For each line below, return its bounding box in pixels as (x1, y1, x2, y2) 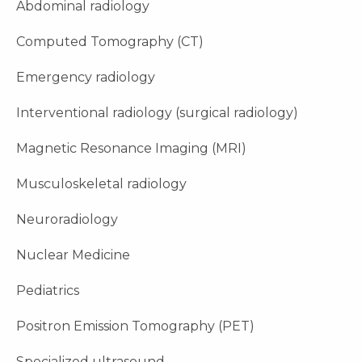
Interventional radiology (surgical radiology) (16, 105, 298, 121)
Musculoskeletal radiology (16, 176, 187, 192)
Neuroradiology (16, 212, 118, 228)
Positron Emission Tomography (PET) (16, 318, 255, 335)
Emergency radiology (16, 69, 155, 86)
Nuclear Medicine (16, 247, 130, 263)
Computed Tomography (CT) (16, 34, 204, 50)
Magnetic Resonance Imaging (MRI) (16, 141, 246, 157)
